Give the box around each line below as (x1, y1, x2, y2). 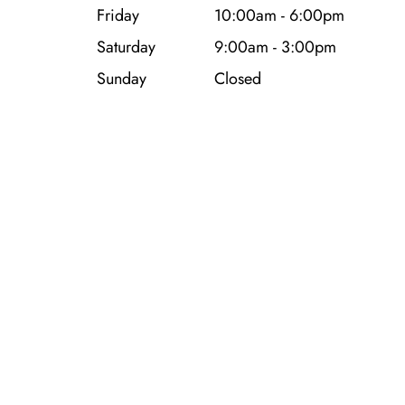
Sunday (96, 66, 146, 90)
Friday (96, 3, 139, 27)
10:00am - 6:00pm (213, 3, 344, 27)
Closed (213, 66, 261, 90)
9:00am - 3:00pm (213, 34, 336, 59)
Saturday (96, 34, 155, 59)
